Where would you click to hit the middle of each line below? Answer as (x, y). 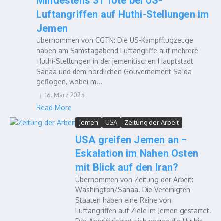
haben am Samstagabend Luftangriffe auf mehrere (117, 51)
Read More (54, 107)
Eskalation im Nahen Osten (137, 153)
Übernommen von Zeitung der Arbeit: (134, 179)
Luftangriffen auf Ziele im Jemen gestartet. (143, 210)
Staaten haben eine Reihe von (123, 200)
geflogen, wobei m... (69, 82)
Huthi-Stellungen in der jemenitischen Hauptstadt (115, 61)
